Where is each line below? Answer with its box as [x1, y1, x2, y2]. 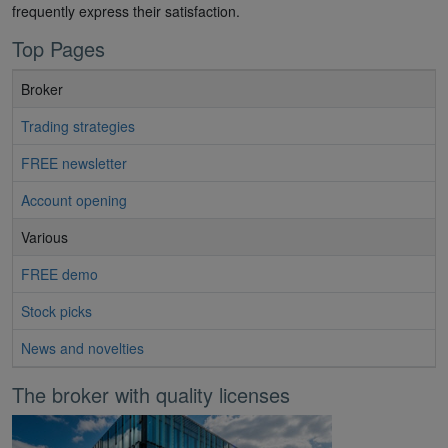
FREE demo [21, 263, 98, 284]
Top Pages [12, 33, 105, 63]
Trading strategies [21, 115, 135, 136]
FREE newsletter [21, 152, 127, 173]
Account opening [21, 189, 127, 210]
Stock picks [21, 300, 92, 321]
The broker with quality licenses [12, 379, 290, 409]
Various [21, 226, 68, 247]
